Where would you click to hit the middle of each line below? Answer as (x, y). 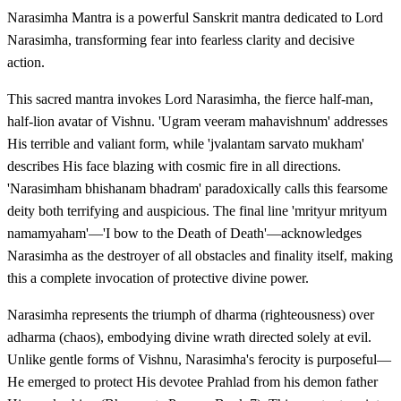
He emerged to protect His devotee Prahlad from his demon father (192, 382)
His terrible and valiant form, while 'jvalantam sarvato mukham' (186, 144)
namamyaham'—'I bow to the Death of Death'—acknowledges (184, 234)
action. (26, 63)
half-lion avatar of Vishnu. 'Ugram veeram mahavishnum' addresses (197, 122)
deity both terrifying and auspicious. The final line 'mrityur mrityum (197, 211)
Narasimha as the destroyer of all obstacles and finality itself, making (200, 256)
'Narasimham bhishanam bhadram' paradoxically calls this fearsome (197, 189)
